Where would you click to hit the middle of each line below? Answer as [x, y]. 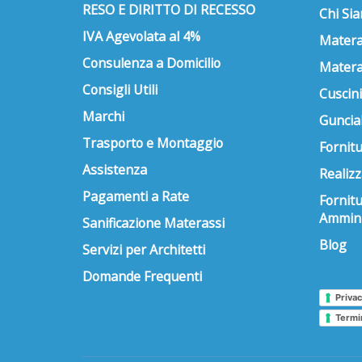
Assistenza [115, 169]
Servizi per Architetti [144, 249]
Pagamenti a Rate [136, 196]
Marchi [103, 116]
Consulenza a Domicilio [152, 63]
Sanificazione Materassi [154, 223]
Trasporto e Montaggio [153, 143]
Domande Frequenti [142, 276]
